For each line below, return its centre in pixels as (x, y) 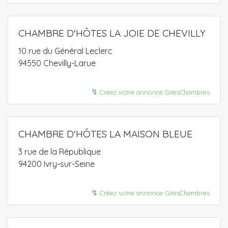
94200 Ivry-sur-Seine (56, 164)
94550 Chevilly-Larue (57, 63)
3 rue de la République (60, 152)
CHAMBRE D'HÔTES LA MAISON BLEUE (105, 134)
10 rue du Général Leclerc (65, 51)
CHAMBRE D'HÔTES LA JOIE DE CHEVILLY (112, 33)
